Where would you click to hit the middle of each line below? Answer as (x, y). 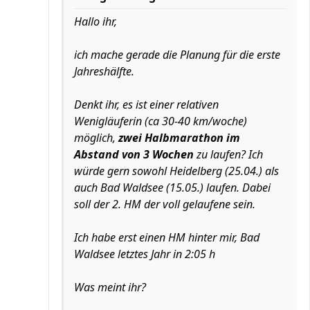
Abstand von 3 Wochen (134, 154)
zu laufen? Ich (228, 154)
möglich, (96, 138)
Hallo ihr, (95, 21)
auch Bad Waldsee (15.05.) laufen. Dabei (172, 188)
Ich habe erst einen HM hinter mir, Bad (167, 237)
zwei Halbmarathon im (179, 138)
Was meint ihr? (110, 287)
